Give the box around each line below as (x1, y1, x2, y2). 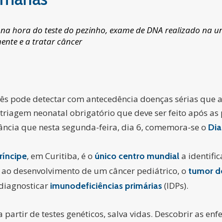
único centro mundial (95, 151, 179, 162)
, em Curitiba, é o (27, 150, 95, 162)
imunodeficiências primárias (50, 180, 162, 191)
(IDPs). (162, 180, 188, 191)
